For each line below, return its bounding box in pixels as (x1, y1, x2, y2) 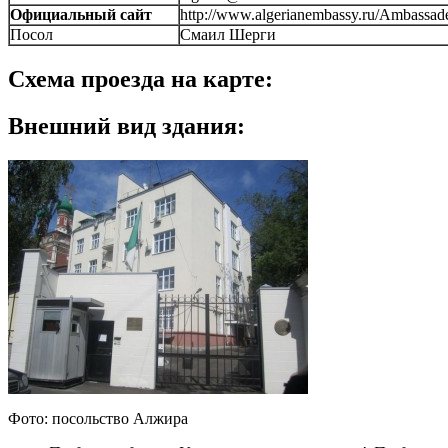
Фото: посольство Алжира (8, 409, 188, 427)
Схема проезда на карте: (8, 65, 273, 92)
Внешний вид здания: (8, 112, 245, 139)
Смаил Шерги (180, 25, 276, 43)
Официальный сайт (10, 5, 152, 23)
